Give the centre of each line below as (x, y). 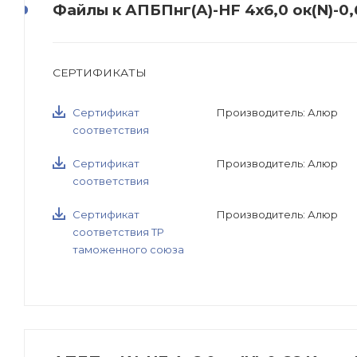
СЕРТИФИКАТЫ (100, 73)
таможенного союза (128, 250)
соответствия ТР (118, 232)
